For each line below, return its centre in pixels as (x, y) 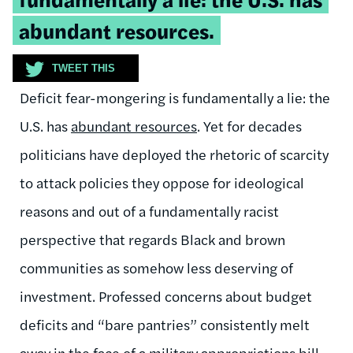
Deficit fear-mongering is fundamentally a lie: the (175, 97)
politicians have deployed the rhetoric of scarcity (174, 154)
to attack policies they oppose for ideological (162, 182)
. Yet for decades (249, 125)
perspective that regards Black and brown (152, 239)
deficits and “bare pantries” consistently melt (165, 324)
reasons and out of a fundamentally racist (149, 210)
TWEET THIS (84, 68)
